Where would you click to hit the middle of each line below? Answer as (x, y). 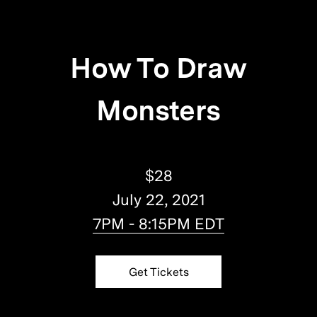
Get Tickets (158, 272)
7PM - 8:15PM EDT (158, 224)
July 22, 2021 (158, 200)
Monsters (158, 111)
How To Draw (158, 68)
